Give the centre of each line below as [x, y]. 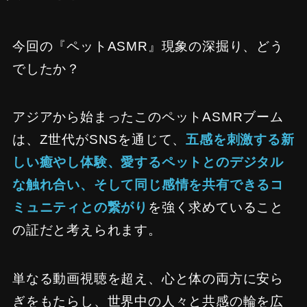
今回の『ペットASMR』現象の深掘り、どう [148, 46]
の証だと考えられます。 [87, 230]
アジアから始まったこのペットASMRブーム [148, 117]
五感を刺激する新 [240, 140]
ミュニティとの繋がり [80, 208]
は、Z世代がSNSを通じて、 [99, 140]
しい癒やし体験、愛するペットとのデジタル [148, 162]
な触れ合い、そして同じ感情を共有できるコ [148, 185]
